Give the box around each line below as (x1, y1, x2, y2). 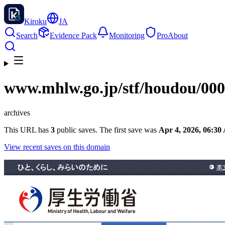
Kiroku (24, 17, 47, 26)
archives (4, 108, 30, 117)
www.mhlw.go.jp (4, 79, 118, 97)
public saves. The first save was (57, 125, 157, 134)
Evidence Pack (50, 31, 97, 40)
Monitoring (109, 31, 145, 40)
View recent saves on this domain (4, 142, 110, 151)
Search (16, 31, 38, 40)
